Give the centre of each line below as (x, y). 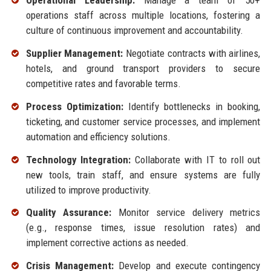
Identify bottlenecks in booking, (192, 106)
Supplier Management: (74, 54)
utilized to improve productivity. (88, 190)
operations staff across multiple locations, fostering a (143, 15)
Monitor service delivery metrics (186, 213)
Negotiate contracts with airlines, (192, 54)
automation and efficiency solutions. (98, 136)
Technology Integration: (78, 159)
